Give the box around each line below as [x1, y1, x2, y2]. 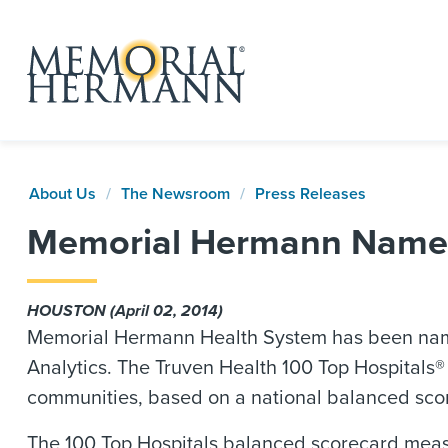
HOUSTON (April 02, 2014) [27, 301, 223, 321]
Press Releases [255, 184, 366, 204]
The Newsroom [121, 184, 230, 204]
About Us [29, 184, 96, 204]
